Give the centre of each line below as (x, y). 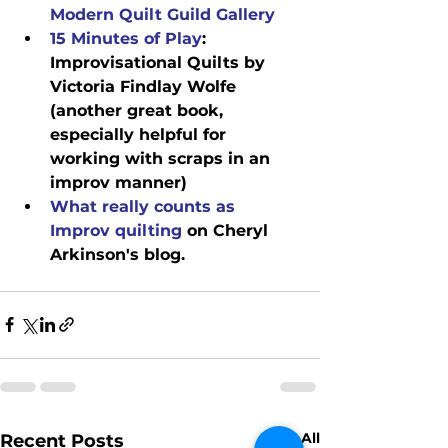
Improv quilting (116, 230)
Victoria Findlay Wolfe (145, 86)
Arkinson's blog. (117, 254)
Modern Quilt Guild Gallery (162, 14)
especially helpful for (140, 134)
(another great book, (139, 110)
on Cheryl (227, 230)
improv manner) (118, 182)
